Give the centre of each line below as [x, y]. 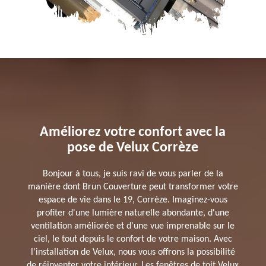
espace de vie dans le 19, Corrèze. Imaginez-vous [133, 200]
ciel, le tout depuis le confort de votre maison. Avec [133, 239]
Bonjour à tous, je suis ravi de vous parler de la [133, 174]
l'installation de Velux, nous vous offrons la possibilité [133, 252]
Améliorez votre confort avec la [133, 132]
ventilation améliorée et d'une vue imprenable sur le [133, 226]
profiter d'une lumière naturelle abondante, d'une [133, 213]
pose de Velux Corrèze [133, 148]
